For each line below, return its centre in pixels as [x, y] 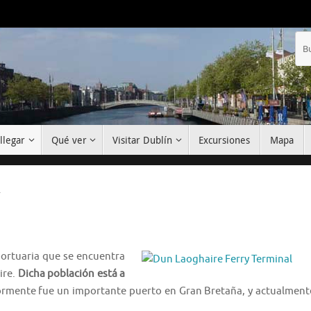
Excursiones [224, 140]
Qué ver [69, 140]
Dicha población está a [72, 274]
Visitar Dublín [143, 140]
